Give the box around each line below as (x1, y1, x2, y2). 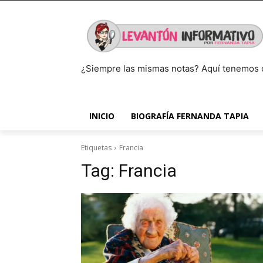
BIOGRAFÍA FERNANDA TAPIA (131, 110, 249, 122)
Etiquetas (81, 143, 112, 153)
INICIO (89, 110, 114, 122)
